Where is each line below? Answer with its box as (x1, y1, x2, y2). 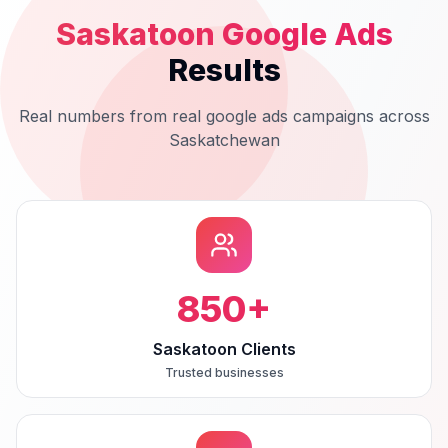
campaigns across (287, 106, 430, 126)
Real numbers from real (18, 106, 206, 126)
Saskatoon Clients (152, 339, 296, 359)
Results (167, 52, 281, 88)
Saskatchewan (168, 130, 280, 150)
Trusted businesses (164, 365, 284, 380)
